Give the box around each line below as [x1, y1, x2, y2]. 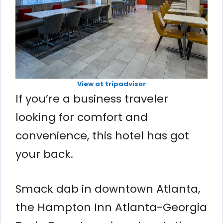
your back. [15, 146, 73, 162]
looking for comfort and [15, 109, 148, 125]
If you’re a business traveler [15, 91, 168, 107]
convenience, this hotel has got [15, 127, 189, 143]
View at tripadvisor [77, 79, 146, 89]
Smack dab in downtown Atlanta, [15, 181, 200, 197]
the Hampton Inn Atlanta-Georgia [15, 199, 207, 215]
